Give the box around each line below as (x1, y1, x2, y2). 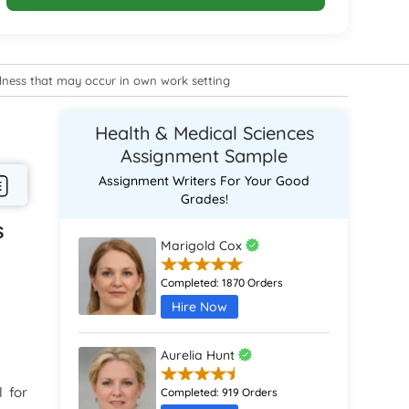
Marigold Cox (161, 237, 246, 254)
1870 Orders (222, 276, 284, 289)
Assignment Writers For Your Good (99, 173, 310, 189)
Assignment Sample (121, 144, 288, 167)
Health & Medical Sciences (94, 121, 314, 144)
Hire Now (172, 299, 228, 315)
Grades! (180, 191, 228, 207)
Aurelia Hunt (161, 347, 239, 363)
